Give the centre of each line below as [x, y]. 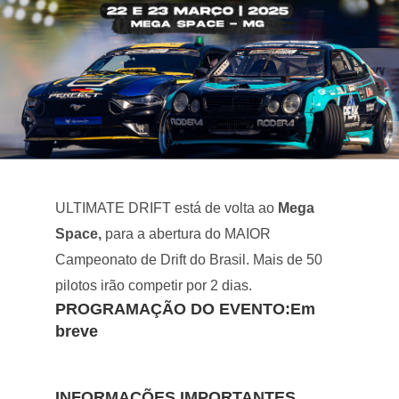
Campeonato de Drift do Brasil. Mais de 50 [189, 259]
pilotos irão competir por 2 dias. [154, 285]
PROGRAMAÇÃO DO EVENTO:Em [186, 309]
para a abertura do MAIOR [187, 233]
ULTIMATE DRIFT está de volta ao [167, 208]
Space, [79, 233]
